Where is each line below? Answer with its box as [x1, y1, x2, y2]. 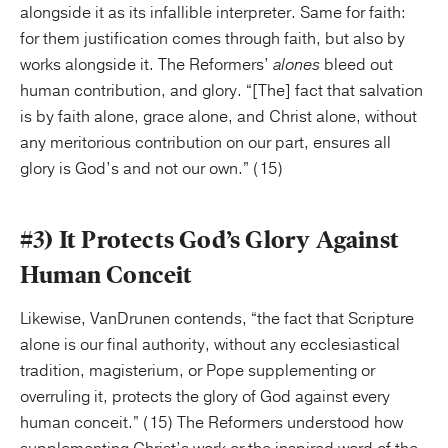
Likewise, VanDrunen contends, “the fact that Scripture [20, 308, 414, 330]
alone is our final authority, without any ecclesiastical [20, 334, 400, 356]
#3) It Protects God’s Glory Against [20, 225, 400, 255]
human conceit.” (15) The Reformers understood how [20, 412, 403, 434]
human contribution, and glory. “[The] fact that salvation [20, 80, 423, 102]
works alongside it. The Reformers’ [20, 54, 273, 76]
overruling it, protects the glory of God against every [20, 386, 390, 408]
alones [273, 54, 320, 76]
